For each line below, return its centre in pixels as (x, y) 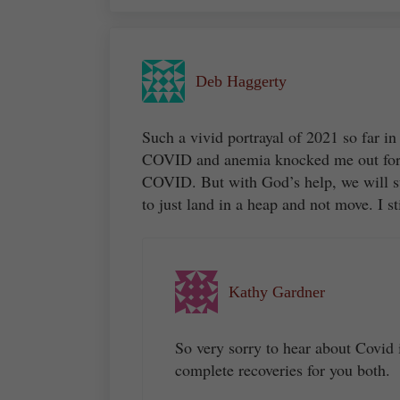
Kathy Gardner (277, 292)
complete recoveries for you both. (283, 369)
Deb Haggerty (241, 81)
